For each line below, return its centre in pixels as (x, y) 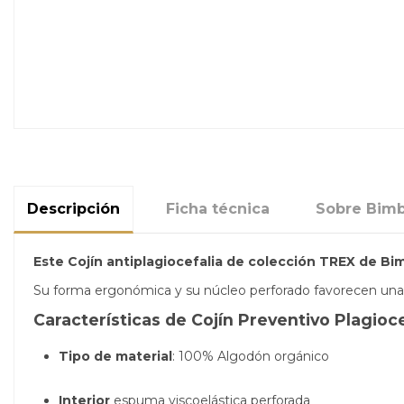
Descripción (73, 209)
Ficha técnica (218, 209)
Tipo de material (115, 357)
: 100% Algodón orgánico (251, 357)
